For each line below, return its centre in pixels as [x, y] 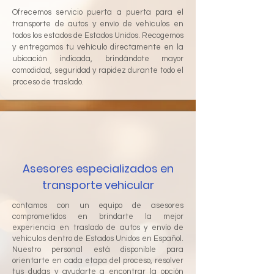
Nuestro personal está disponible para [98, 249]
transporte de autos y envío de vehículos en [98, 24]
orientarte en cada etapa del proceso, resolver [98, 260]
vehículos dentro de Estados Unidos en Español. [98, 238]
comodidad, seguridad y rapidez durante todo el [98, 70]
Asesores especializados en [98, 168]
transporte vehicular [98, 185]
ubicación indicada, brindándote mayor [98, 58]
